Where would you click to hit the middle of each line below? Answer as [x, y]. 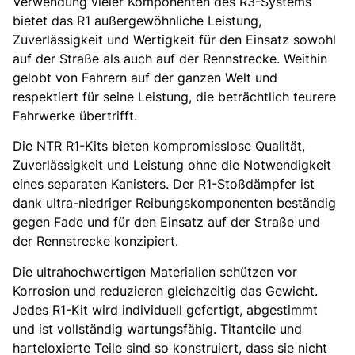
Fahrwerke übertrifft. [75, 116]
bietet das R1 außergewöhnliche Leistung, [137, 21]
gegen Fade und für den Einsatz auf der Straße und [166, 222]
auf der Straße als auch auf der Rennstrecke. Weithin [170, 59]
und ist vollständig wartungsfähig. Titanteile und [157, 328]
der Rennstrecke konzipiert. [95, 241]
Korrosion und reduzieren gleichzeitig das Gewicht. [165, 290]
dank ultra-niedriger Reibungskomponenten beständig [174, 203]
